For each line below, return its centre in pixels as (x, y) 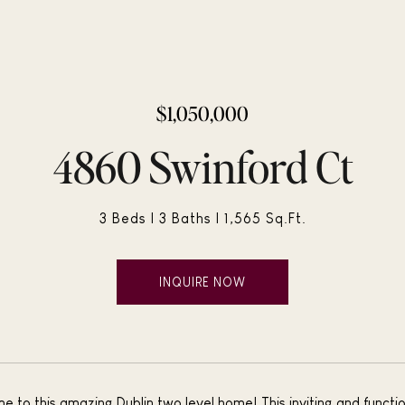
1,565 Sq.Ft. (265, 218)
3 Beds (122, 218)
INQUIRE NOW (202, 282)
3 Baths (185, 218)
